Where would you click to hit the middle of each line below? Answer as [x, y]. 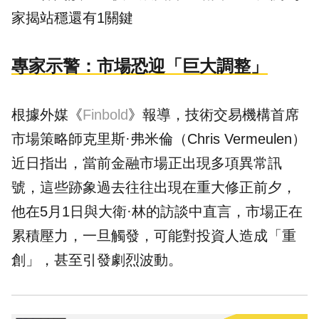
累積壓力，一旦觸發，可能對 [104, 236]
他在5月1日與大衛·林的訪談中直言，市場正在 [157, 212]
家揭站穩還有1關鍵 [72, 18]
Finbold [105, 115]
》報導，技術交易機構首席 [214, 115]
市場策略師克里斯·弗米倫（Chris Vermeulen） [159, 139]
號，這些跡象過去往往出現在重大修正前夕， [154, 188]
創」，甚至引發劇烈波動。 [97, 260]
